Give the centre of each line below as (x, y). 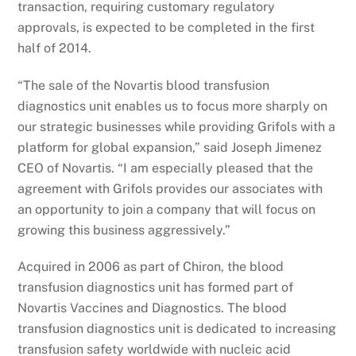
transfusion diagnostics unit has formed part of (156, 288)
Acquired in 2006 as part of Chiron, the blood (151, 267)
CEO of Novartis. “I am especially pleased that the (166, 168)
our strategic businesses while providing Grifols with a (177, 126)
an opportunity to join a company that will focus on (167, 209)
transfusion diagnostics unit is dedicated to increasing (177, 329)
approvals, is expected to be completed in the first (166, 27)
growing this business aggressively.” (124, 230)
